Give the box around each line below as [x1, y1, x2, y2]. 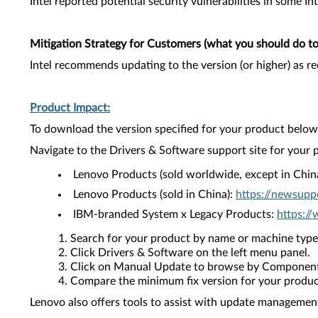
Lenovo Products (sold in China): [73, 189, 236, 200]
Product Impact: [30, 102, 110, 114]
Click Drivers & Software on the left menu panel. [70, 247, 310, 258]
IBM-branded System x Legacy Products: [73, 209, 277, 220]
